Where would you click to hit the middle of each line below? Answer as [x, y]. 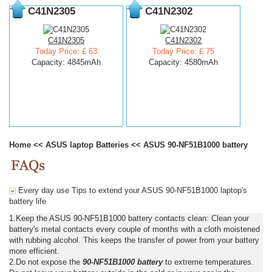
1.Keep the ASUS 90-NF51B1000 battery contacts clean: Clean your [129, 218]
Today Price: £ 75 [184, 51]
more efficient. [34, 251]
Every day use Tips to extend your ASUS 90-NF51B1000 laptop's [131, 190]
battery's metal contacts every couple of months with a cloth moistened [134, 229]
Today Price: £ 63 [66, 51]
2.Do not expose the [46, 262]
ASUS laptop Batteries [87, 144]
